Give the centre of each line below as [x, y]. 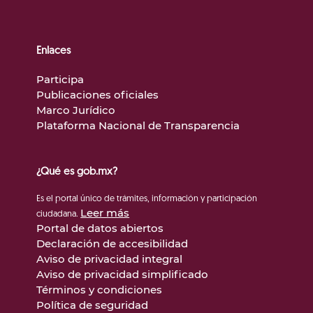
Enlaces [54, 52]
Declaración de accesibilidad [112, 244]
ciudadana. [59, 215]
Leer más [105, 213]
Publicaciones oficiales [98, 95]
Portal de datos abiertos [100, 228]
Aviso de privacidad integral [110, 259]
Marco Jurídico [76, 110]
